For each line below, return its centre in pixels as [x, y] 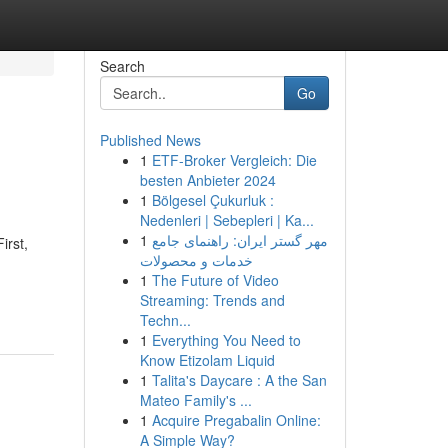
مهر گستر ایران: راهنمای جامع [239, 240]
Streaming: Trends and [212, 300]
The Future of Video [215, 280]
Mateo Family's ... [195, 400]
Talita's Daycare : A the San [239, 380]
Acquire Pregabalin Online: [236, 420]
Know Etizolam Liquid [207, 360]
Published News [150, 140]
